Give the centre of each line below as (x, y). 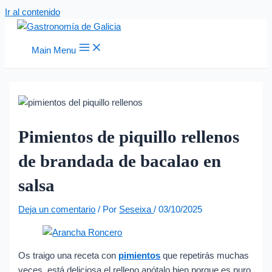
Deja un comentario (57, 209)
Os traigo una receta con (69, 256)
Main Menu (54, 50)
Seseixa (137, 209)
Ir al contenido (32, 12)
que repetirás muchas (205, 256)
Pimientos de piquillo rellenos (129, 136)
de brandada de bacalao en (120, 161)
